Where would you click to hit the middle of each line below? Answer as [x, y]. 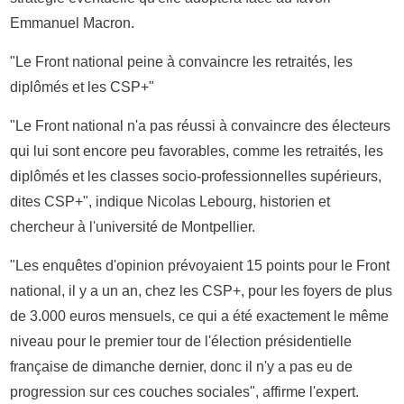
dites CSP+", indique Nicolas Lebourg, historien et [170, 201]
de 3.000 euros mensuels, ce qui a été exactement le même [200, 316]
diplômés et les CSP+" [83, 87]
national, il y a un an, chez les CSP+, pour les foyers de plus [202, 290]
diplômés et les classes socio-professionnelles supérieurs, [196, 176]
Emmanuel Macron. [73, 23]
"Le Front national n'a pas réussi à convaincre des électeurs [201, 125]
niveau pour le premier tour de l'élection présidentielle [181, 341]
